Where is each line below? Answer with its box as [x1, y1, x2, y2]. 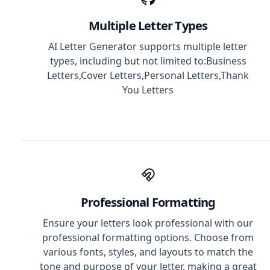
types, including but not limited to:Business [49, 54, 246, 67]
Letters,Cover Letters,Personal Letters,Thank [47, 69, 250, 82]
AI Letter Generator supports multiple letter [48, 40, 248, 53]
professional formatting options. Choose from [42, 231, 254, 244]
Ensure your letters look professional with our [43, 216, 254, 230]
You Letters [122, 83, 174, 96]
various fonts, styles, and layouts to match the [43, 245, 253, 259]
